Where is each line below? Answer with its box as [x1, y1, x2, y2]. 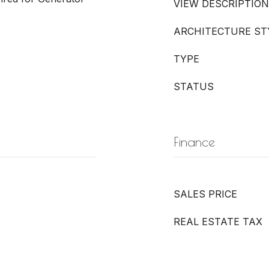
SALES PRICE [174, 188, 237, 200]
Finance [174, 134, 215, 150]
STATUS [174, 80, 214, 92]
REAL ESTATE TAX [174, 216, 262, 228]
